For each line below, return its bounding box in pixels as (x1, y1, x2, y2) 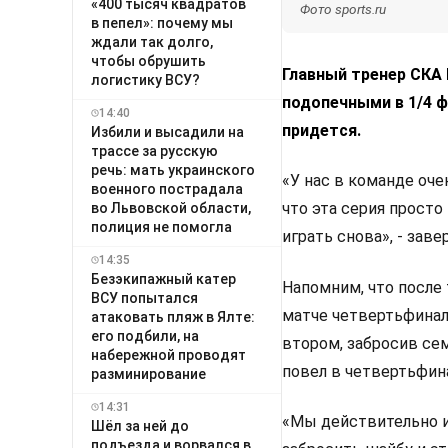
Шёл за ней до (91, 417, 189, 434)
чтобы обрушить (91, 52, 206, 69)
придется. (282, 121, 361, 141)
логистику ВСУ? (91, 71, 200, 88)
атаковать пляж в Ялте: (91, 308, 255, 325)
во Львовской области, (91, 199, 251, 216)
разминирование (91, 365, 206, 382)
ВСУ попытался (91, 289, 198, 306)
